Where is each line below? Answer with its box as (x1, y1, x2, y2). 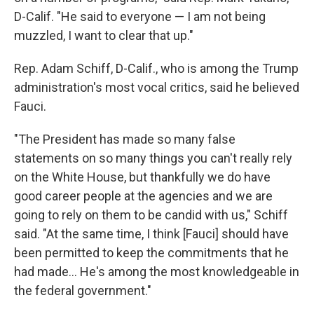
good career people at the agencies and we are (14, 189, 273, 204)
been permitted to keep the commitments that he (14, 245, 289, 261)
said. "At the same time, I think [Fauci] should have (14, 226, 289, 242)
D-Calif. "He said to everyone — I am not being (14, 9, 266, 25)
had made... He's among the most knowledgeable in (14, 264, 299, 280)
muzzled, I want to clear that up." (14, 28, 193, 43)
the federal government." (14, 283, 151, 299)
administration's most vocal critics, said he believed (14, 80, 299, 95)
